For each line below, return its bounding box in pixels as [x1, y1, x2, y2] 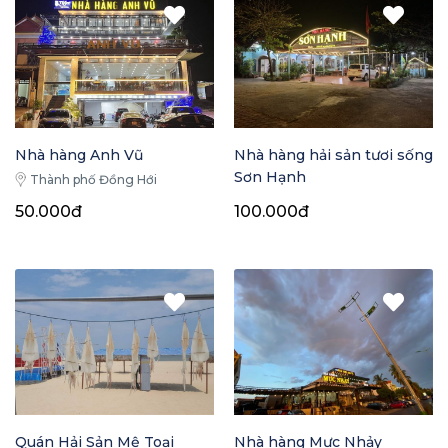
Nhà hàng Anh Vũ [15, 146, 143, 165]
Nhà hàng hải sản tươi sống [234, 146, 433, 165]
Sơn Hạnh [234, 168, 306, 187]
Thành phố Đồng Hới [30, 172, 157, 188]
